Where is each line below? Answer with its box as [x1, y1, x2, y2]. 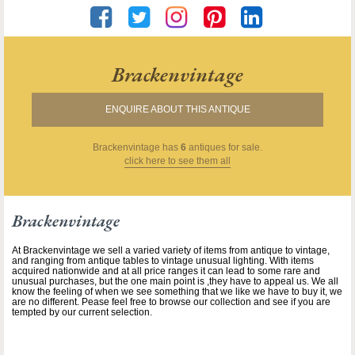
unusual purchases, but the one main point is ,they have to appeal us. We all [12, 276, 338, 288]
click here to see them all [124, 155, 231, 167]
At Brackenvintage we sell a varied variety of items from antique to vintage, [12, 245, 330, 257]
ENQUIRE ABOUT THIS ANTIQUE [105, 104, 250, 116]
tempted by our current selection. [12, 307, 152, 319]
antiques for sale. [186, 142, 262, 154]
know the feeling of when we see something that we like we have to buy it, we [12, 286, 342, 298]
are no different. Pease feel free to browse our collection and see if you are [12, 296, 330, 308]
